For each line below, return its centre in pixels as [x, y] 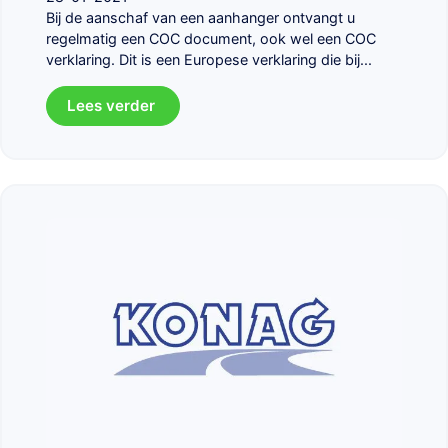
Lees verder [113, 106]
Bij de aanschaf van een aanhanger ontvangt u [200, 18]
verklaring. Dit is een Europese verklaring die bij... [209, 60]
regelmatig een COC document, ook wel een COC [211, 39]
